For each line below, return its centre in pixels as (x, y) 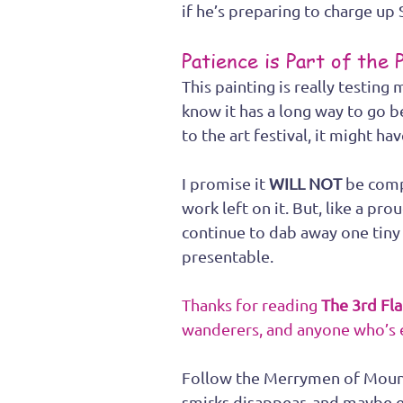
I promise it (225, 184)
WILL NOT (307, 184)
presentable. (228, 256)
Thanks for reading (251, 305)
